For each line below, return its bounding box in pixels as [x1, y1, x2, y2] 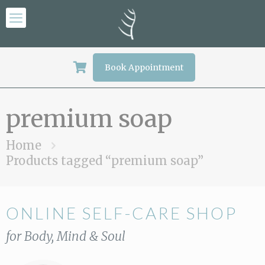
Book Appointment [104, 62, 183, 73]
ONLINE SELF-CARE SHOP [6, 203, 237, 223]
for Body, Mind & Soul [6, 228, 125, 244]
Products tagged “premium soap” [6, 153, 203, 168]
